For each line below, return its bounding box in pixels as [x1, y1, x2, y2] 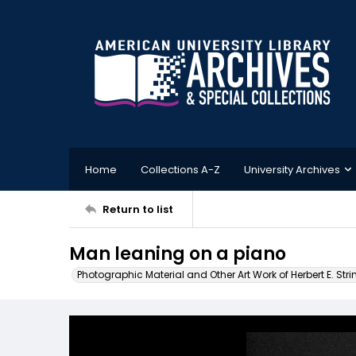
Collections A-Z [141, 161, 220, 177]
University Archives [244, 161, 340, 177]
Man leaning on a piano [69, 242, 286, 266]
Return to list [103, 201, 173, 217]
